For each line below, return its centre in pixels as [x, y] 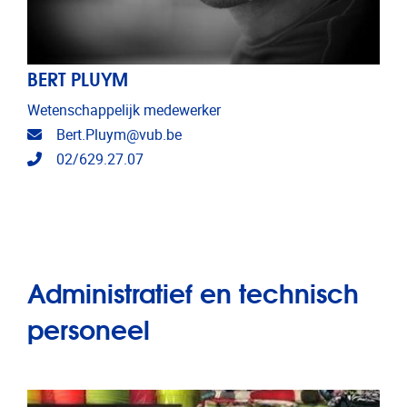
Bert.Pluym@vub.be [119, 134]
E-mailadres [79, 134]
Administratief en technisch [193, 291]
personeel [89, 328]
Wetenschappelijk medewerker [124, 110]
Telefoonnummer [96, 158]
